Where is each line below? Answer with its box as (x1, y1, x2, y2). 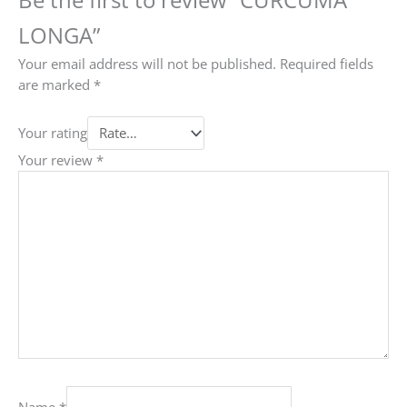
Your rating (18, 124, 87, 143)
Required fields (280, 54, 373, 73)
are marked (18, 74, 94, 94)
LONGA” (18, 20, 100, 50)
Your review (18, 150, 96, 169)
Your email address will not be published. (18, 54, 276, 73)
